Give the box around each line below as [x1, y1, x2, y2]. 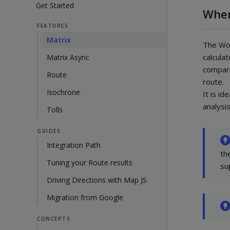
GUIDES [37, 127, 61, 135]
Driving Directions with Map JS [47, 175, 147, 185]
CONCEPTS [37, 215, 70, 222]
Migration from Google [47, 192, 123, 202]
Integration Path [47, 140, 101, 150]
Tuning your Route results [47, 157, 132, 167]
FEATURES [37, 22, 68, 29]
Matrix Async [47, 52, 89, 62]
